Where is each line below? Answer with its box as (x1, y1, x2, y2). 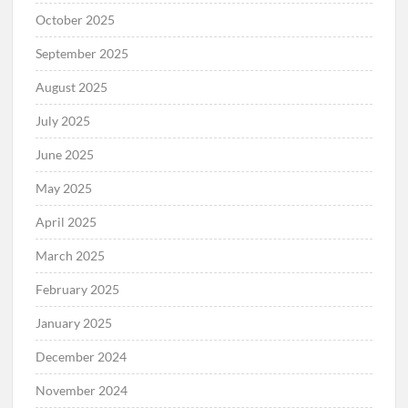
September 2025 (36, 45, 129, 61)
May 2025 (36, 179, 93, 196)
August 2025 (36, 78, 108, 95)
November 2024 (36, 382, 128, 398)
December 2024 (36, 348, 127, 364)
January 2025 (36, 314, 113, 331)
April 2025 (36, 213, 97, 229)
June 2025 (36, 146, 95, 162)
